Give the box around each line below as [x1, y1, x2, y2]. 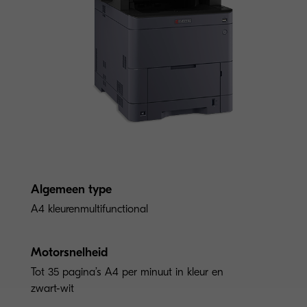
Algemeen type [31, 182, 112, 197]
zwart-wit [31, 282, 74, 295]
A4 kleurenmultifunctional [31, 202, 148, 215]
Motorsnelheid [31, 245, 108, 260]
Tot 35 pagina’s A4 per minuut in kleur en [31, 265, 223, 278]
